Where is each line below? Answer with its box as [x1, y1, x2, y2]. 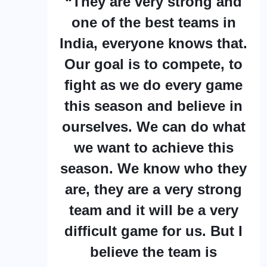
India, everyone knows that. [60, 35, 247, 51]
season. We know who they [60, 160, 247, 176]
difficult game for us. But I [64, 222, 243, 239]
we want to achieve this [73, 139, 234, 156]
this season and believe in [64, 97, 243, 114]
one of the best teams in [71, 14, 236, 30]
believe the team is [90, 243, 217, 260]
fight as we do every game [64, 76, 243, 93]
